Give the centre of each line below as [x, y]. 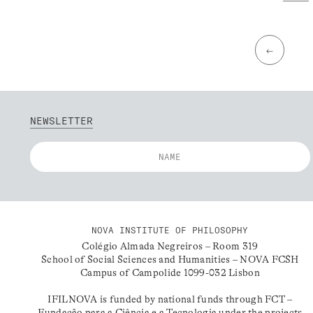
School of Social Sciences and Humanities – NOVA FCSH [170, 259]
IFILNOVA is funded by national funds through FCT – [170, 299]
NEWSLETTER [62, 121]
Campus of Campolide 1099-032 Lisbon [170, 272]
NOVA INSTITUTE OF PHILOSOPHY [170, 230]
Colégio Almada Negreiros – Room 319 [170, 246]
